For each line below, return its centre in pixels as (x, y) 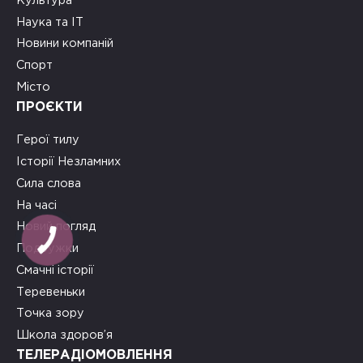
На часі (36, 205)
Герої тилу (48, 140)
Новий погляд (56, 227)
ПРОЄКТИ (49, 107)
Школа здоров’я (64, 335)
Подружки (47, 249)
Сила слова (49, 183)
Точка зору (50, 314)
